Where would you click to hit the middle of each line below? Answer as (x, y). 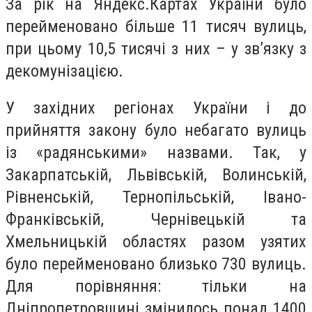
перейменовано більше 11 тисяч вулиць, (156, 26)
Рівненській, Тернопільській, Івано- (156, 197)
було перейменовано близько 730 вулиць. (156, 264)
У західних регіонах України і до (156, 108)
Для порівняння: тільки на (156, 287)
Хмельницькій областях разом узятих (156, 242)
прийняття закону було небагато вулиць (156, 131)
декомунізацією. (64, 71)
